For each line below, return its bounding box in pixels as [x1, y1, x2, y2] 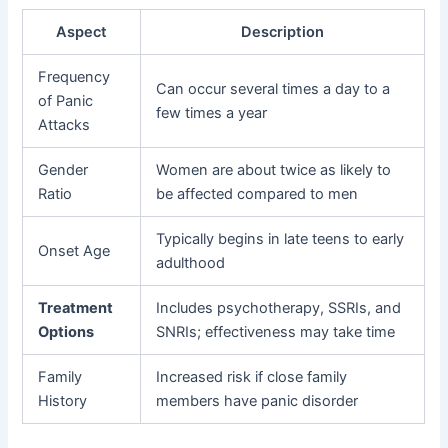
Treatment [38, 299, 114, 318]
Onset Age [38, 242, 111, 261]
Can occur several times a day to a [156, 80, 391, 99]
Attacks [38, 116, 91, 135]
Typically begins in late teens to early [156, 230, 405, 249]
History [38, 392, 88, 411]
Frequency [38, 68, 111, 87]
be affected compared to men [156, 185, 359, 204]
